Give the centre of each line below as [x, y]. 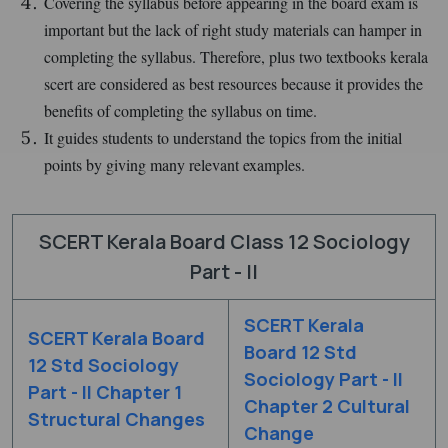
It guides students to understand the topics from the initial [223, 137]
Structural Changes [116, 418]
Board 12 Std [300, 351]
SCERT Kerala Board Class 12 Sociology [224, 241]
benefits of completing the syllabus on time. [180, 110]
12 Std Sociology [103, 364]
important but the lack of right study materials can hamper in [233, 29]
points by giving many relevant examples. [174, 164]
